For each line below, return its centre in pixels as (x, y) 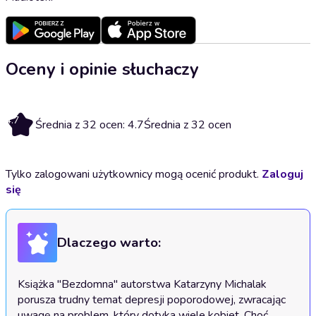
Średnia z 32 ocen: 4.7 (90, 124)
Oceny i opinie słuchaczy (102, 69)
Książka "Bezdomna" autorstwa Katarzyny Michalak (142, 285)
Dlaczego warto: (109, 243)
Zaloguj (282, 174)
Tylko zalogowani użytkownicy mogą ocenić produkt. (134, 174)
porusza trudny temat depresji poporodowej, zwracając (152, 300)
